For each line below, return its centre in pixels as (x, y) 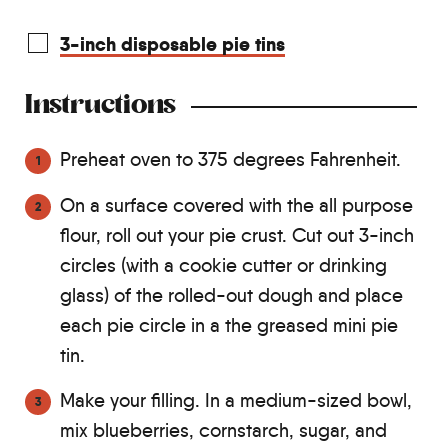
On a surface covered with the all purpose (236, 206)
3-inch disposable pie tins (172, 45)
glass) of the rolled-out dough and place (231, 296)
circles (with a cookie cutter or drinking (223, 266)
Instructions (100, 107)
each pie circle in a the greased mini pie (229, 326)
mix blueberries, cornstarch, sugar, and (223, 431)
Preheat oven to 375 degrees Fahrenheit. (230, 160)
